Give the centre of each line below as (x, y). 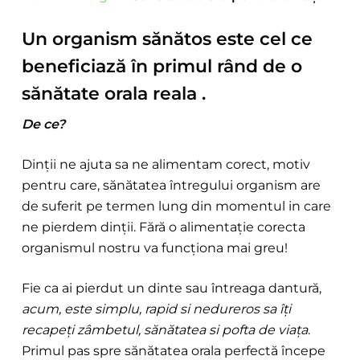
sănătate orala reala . (113, 94)
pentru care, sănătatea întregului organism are (171, 185)
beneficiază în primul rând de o (162, 66)
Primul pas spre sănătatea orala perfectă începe (173, 351)
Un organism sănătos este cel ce (167, 39)
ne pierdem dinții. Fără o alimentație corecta (163, 227)
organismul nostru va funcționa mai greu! (154, 248)
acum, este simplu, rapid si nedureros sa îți (156, 309)
